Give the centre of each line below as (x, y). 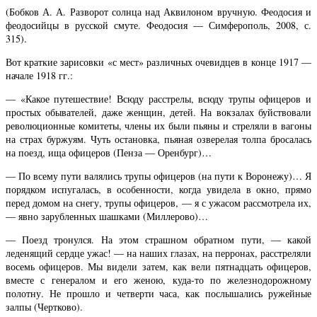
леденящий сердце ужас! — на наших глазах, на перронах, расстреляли (158, 253)
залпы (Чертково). (44, 307)
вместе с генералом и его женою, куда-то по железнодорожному (158, 280)
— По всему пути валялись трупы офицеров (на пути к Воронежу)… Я (158, 175)
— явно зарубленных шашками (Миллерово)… (107, 216)
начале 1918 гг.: (39, 75)
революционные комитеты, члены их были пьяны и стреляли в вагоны (158, 125)
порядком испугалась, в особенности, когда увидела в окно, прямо (158, 189)
